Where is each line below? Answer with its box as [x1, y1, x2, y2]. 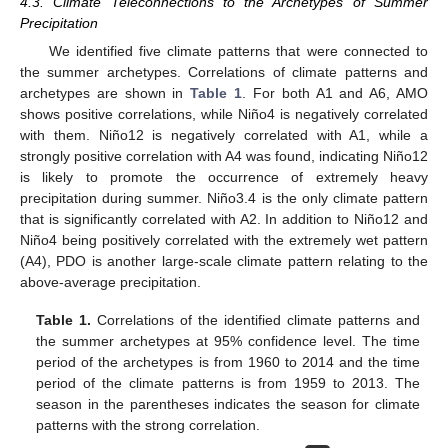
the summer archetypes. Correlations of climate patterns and [20, 63, 428, 80]
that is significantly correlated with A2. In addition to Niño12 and [20, 210, 428, 227]
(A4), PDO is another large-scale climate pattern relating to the [20, 252, 428, 269]
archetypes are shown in [20, 84, 191, 101]
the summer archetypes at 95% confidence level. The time [36, 332, 420, 349]
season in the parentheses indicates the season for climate [36, 395, 420, 412]
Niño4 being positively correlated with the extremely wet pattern [20, 231, 428, 248]
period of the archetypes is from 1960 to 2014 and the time [36, 353, 420, 370]
